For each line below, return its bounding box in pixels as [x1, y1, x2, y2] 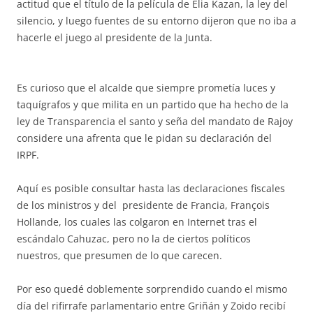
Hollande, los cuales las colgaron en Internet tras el [17, 215, 257, 228]
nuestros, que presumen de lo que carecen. [17, 249, 222, 262]
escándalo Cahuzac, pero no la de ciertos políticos [17, 232, 251, 245]
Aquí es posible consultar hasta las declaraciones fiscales [17, 182, 285, 195]
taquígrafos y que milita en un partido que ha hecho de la [17, 98, 289, 111]
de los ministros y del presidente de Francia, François [17, 198, 270, 212]
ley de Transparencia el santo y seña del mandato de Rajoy [17, 115, 293, 128]
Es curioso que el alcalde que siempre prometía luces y [17, 81, 275, 94]
